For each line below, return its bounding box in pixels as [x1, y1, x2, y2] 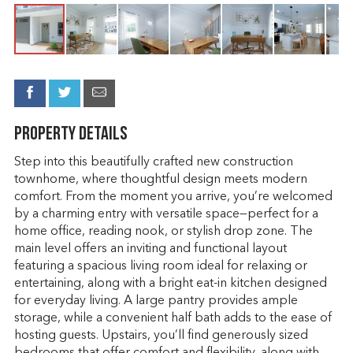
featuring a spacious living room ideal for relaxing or [13, 260, 307, 273]
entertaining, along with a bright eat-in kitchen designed [13, 277, 327, 290]
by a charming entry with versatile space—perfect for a [13, 208, 318, 221]
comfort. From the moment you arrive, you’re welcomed [13, 191, 333, 203]
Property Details [13, 125, 128, 144]
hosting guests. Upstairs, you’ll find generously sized [13, 329, 308, 342]
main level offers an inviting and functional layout [13, 243, 287, 255]
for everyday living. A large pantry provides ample [13, 295, 298, 307]
